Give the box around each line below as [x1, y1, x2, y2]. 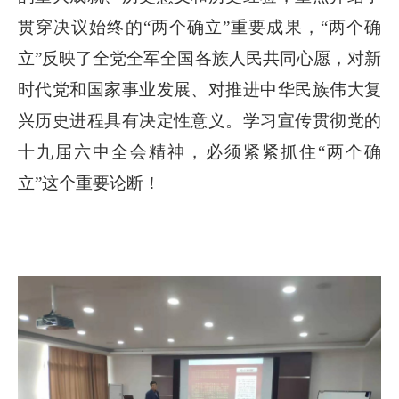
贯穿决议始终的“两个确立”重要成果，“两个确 [18, 18, 381, 37]
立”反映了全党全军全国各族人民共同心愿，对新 [18, 49, 381, 69]
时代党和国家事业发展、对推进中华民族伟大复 [18, 80, 381, 100]
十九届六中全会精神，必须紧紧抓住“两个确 [18, 142, 381, 162]
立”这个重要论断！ [18, 174, 160, 193]
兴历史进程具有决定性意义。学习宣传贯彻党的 [18, 111, 381, 131]
